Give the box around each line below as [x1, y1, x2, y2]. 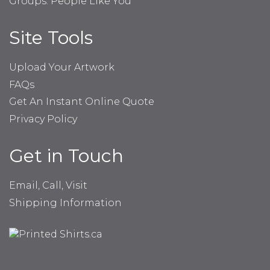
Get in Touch [9, 145, 124, 168]
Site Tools [9, 26, 93, 49]
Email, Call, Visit [9, 180, 87, 192]
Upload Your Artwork [9, 61, 115, 73]
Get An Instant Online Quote [9, 96, 154, 108]
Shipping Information [9, 196, 122, 209]
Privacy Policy [9, 113, 77, 125]
